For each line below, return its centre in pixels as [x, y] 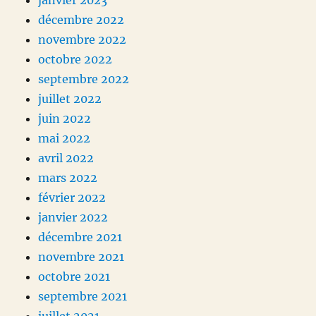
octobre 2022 [75, 60]
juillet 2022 [70, 99]
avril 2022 [66, 158]
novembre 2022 [83, 40]
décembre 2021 [80, 237]
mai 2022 [65, 139]
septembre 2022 [84, 79]
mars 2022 [68, 178]
